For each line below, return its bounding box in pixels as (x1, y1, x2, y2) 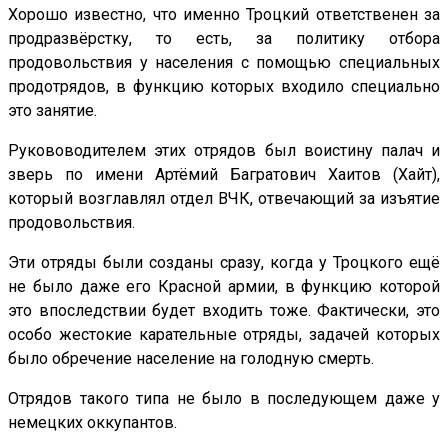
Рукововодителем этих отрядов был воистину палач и (8, 140, 440, 160)
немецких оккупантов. (8, 412, 177, 432)
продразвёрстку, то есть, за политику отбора (8, 28, 440, 48)
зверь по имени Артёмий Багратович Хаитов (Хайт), (8, 164, 440, 184)
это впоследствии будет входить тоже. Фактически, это (8, 300, 440, 320)
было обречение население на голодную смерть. (8, 348, 374, 368)
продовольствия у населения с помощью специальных (8, 52, 440, 72)
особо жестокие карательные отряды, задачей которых (8, 324, 440, 344)
